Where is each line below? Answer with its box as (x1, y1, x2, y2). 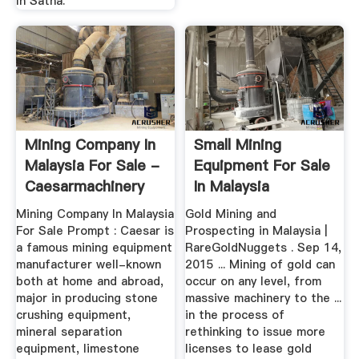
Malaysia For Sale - (24, 155, 159, 175)
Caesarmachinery (24, 175, 144, 196)
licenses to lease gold (185, 341, 313, 357)
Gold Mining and (185, 206, 277, 223)
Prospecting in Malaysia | (185, 223, 328, 240)
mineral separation (15, 324, 122, 341)
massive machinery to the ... (185, 290, 342, 307)
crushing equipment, (15, 307, 131, 324)
